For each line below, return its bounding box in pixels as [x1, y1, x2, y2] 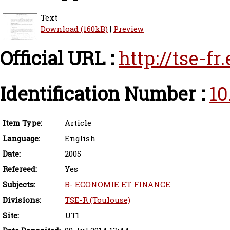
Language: [3, 133, 40, 144]
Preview [113, 24, 144, 34]
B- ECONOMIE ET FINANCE [65, 179, 170, 190]
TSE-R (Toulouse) [65, 195, 130, 205]
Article [65, 118, 91, 128]
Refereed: [3, 164, 37, 175]
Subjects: [3, 179, 35, 190]
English [65, 133, 95, 144]
